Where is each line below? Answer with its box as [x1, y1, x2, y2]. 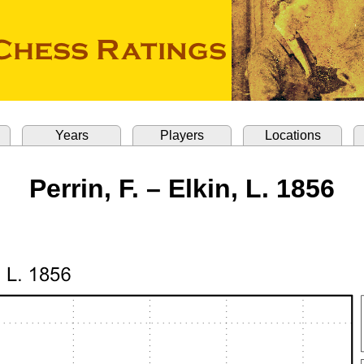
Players [160, 128, 204, 142]
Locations [264, 128, 321, 142]
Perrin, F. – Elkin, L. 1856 [29, 174, 335, 203]
